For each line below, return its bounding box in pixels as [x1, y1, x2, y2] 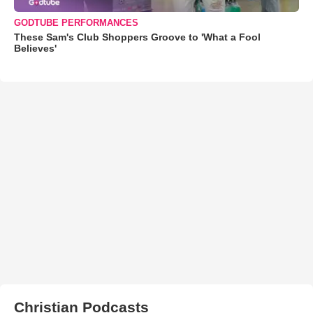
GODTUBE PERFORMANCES [14, 17, 138, 28]
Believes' [14, 43, 57, 54]
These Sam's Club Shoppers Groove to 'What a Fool [14, 31, 261, 43]
